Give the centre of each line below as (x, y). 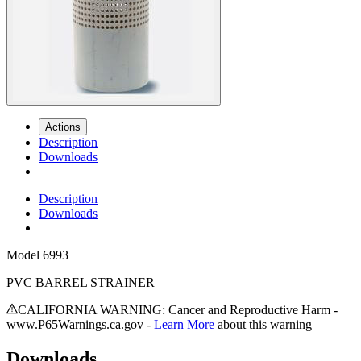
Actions (63, 127)
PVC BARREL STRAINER (81, 283)
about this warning (265, 325)
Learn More (184, 325)
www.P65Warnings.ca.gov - (79, 325)
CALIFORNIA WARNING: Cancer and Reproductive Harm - (178, 310)
